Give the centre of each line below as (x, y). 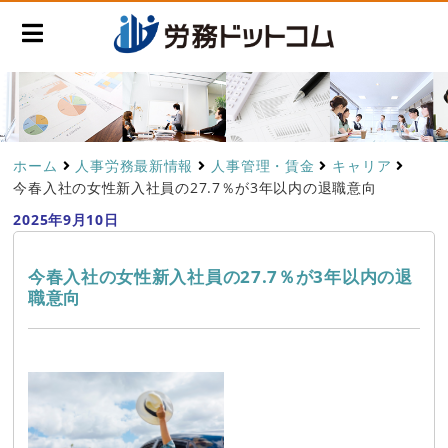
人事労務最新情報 (134, 166)
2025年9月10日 (66, 220)
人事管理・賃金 (263, 166)
